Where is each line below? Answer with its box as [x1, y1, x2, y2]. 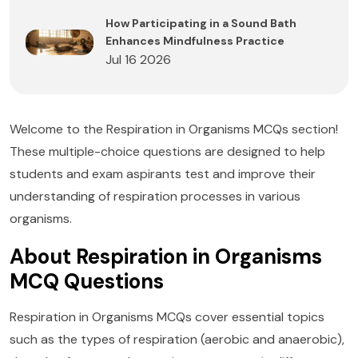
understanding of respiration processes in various [10, 188, 300, 205]
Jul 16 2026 [105, 51, 171, 69]
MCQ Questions [10, 268, 164, 296]
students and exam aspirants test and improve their [10, 165, 316, 183]
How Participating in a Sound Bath [105, 16, 296, 31]
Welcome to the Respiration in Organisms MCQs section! [10, 121, 338, 138]
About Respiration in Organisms [10, 243, 322, 271]
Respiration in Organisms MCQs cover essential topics [10, 308, 324, 326]
